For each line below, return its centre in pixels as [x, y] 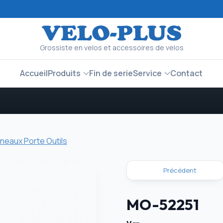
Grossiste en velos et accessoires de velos [111, 48]
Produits [64, 73]
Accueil [34, 73]
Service [148, 73]
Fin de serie [111, 73]
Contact [187, 73]
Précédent [179, 170]
